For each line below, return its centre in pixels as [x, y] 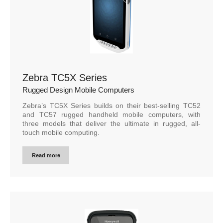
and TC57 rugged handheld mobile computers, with [111, 115]
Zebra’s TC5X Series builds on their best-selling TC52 [111, 106]
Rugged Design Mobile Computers [78, 90]
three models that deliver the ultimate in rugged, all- [111, 124]
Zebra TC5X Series [65, 78]
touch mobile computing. [61, 133]
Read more [46, 156]
